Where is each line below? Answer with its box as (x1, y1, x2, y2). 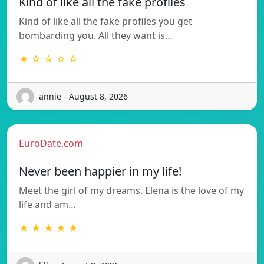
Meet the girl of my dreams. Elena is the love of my (19, 183, 244, 197)
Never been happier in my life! (19, 163, 181, 179)
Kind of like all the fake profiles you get (19, 14, 192, 28)
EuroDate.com (19, 136, 83, 150)
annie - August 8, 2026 (39, 91, 128, 103)
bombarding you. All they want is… (19, 28, 173, 42)
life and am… (19, 197, 76, 211)
